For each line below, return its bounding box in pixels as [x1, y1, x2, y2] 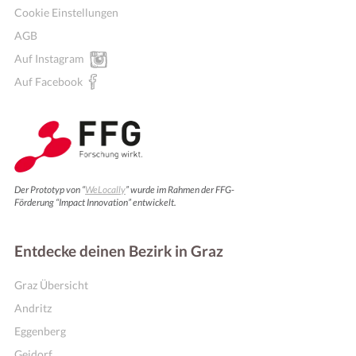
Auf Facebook [14, 75, 83, 88]
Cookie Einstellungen [14, 6, 118, 19]
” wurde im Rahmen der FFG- [126, 184, 234, 195]
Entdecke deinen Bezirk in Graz [14, 242, 223, 260]
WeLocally [85, 184, 126, 195]
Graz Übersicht [14, 278, 88, 292]
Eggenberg [14, 324, 66, 338]
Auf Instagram [14, 52, 84, 65]
